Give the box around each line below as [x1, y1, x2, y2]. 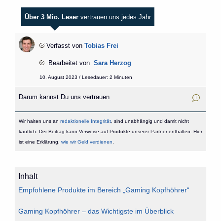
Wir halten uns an [18, 118, 60, 124]
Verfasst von [46, 42, 82, 50]
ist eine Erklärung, [18, 139, 61, 145]
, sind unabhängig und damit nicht [110, 118, 189, 124]
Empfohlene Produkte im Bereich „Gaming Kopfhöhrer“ [18, 186, 189, 194]
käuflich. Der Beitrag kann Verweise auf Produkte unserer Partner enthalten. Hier [18, 128, 202, 134]
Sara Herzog [93, 59, 131, 67]
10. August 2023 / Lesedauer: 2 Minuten [39, 74, 132, 80]
